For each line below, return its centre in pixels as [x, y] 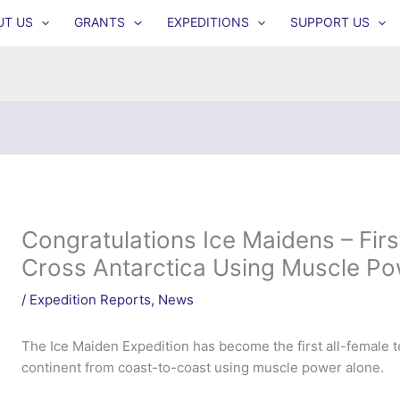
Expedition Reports [91, 300]
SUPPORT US [329, 22]
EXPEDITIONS [208, 22]
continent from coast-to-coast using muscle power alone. [203, 367]
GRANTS [100, 22]
